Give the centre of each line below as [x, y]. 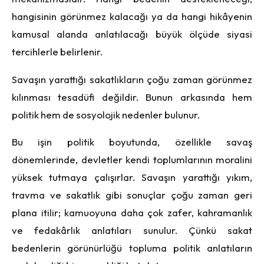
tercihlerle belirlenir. [57, 51]
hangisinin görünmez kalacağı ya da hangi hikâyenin [132, 16]
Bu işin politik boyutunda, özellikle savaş [132, 142]
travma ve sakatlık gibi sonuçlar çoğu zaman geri [132, 195]
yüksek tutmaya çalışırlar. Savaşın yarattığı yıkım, [132, 177]
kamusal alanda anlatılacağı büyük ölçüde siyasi [132, 34]
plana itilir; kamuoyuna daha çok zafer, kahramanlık [132, 213]
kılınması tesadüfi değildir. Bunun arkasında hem [132, 97]
